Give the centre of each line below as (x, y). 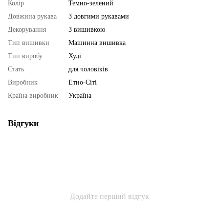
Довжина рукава (32, 16)
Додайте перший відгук (109, 196)
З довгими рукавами (99, 16)
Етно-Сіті (83, 82)
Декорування (27, 29)
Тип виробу (25, 56)
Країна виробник (33, 95)
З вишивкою (87, 29)
